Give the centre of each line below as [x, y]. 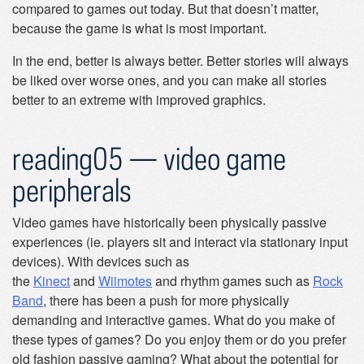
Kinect [52, 281]
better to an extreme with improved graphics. [139, 100]
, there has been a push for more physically [166, 300]
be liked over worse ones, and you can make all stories [169, 80]
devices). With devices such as [101, 261]
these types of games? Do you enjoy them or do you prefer [179, 339]
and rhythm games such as [232, 281]
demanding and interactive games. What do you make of [173, 320]
